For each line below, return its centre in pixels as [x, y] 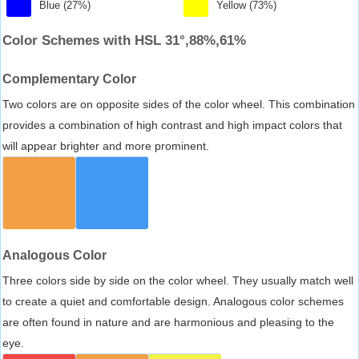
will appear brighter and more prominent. [106, 145]
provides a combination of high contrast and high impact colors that [172, 125]
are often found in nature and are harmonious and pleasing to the [168, 322]
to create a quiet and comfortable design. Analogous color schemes [173, 301]
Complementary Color [69, 79]
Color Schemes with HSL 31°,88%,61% [124, 40]
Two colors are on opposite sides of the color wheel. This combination [179, 104]
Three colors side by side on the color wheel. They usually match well [178, 280]
